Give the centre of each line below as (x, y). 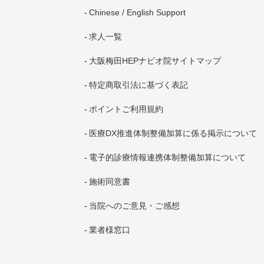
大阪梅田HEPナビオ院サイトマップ (155, 61)
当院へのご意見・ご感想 (134, 206)
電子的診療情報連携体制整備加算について (167, 157)
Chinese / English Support (137, 12)
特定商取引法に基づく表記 (138, 85)
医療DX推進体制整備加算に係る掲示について (173, 133)
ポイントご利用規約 (126, 109)
